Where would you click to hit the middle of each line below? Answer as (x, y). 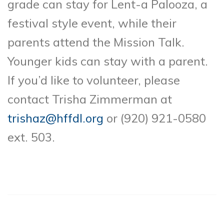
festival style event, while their (92, 23)
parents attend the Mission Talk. (96, 42)
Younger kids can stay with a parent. (108, 61)
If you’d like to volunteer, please (94, 80)
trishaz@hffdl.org (55, 118)
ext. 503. (31, 137)
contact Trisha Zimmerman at (90, 99)
